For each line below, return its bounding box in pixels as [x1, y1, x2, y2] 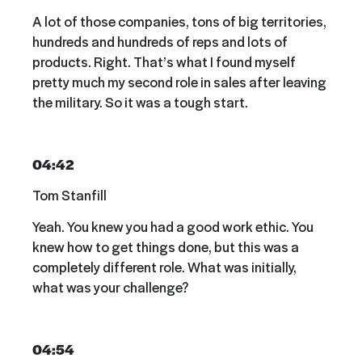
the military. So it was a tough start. [32, 91, 248, 112]
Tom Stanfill [32, 185, 107, 205]
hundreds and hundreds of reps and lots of [32, 31, 288, 51]
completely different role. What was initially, [32, 256, 297, 276]
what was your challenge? [32, 276, 188, 297]
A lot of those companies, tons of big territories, [32, 11, 326, 31]
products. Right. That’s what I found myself [32, 51, 296, 71]
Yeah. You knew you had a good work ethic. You [32, 216, 314, 236]
